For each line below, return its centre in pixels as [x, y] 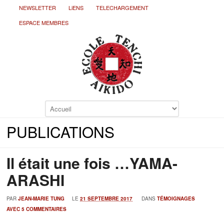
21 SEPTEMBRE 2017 [106, 199]
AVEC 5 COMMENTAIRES [37, 209]
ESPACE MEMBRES [44, 22]
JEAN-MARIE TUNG [41, 199]
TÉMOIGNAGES [176, 199]
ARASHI [36, 180]
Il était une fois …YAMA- [92, 163]
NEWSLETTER [38, 7]
